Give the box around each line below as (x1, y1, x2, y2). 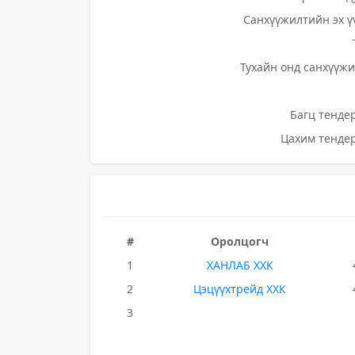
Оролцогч (211, 234, 269, 249)
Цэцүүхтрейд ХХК (193, 281, 287, 296)
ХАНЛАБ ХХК (206, 258, 273, 273)
